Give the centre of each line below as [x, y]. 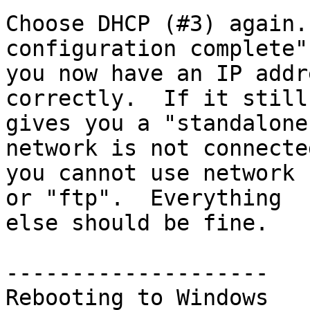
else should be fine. [137, 223]
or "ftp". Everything [144, 198]
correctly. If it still [157, 98]
